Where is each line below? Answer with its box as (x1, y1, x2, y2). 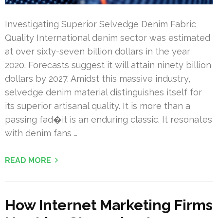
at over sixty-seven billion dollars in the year (5, 46, 190, 57)
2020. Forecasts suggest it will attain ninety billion (5, 60, 211, 71)
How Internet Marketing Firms (5, 197, 213, 214)
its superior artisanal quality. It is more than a (5, 101, 190, 111)
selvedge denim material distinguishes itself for (5, 87, 202, 98)
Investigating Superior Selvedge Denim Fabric (5, 19, 196, 30)
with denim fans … (5, 128, 77, 139)
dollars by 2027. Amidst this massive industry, (5, 73, 190, 84)
